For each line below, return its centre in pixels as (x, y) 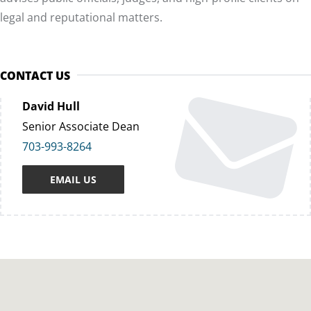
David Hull (51, 107)
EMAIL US (73, 180)
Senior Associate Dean (81, 127)
